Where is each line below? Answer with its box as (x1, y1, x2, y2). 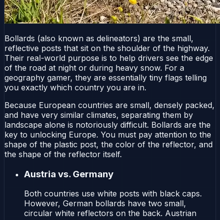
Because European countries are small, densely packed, (4, 100, 215, 110)
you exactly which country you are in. (4, 82, 146, 92)
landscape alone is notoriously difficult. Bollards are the (4, 119, 211, 130)
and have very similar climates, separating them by (4, 110, 193, 120)
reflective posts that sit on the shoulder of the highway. (4, 43, 210, 53)
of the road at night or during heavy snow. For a (4, 62, 184, 73)
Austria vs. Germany (24, 168, 113, 180)
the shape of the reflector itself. (4, 149, 122, 159)
